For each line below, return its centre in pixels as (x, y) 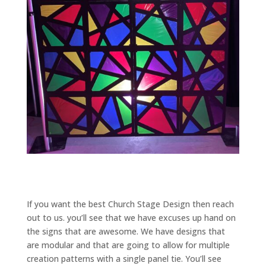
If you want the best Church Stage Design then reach (130, 204)
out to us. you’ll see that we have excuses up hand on (131, 218)
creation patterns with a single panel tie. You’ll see (124, 259)
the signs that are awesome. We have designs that (126, 232)
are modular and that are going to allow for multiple (128, 245)
